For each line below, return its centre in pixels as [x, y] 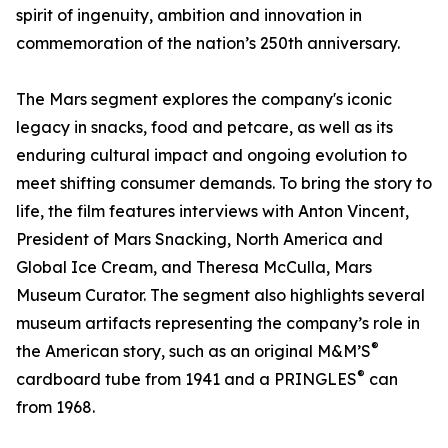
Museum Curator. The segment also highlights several [220, 295]
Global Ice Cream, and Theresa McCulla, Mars [194, 267]
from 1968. [55, 407]
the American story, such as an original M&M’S [193, 351]
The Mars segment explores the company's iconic [204, 99]
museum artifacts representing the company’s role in [218, 323]
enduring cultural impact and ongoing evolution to [211, 155]
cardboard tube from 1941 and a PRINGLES [186, 379]
